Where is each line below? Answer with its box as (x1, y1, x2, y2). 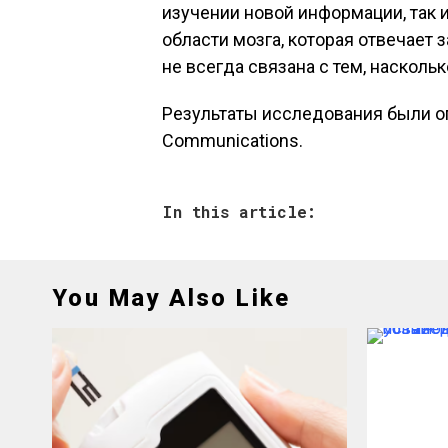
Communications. (162, 130, 303, 151)
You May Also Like (52, 284, 291, 312)
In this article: (162, 201, 316, 222)
